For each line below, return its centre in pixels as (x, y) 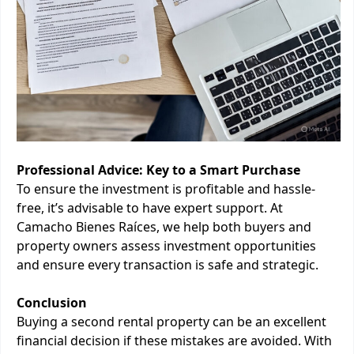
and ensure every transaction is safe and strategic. (168, 265)
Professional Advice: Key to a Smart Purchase (158, 170)
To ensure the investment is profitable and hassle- (166, 189)
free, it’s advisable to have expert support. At (150, 208)
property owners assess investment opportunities (166, 246)
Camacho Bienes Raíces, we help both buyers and (164, 227)
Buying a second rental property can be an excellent (171, 322)
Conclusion (52, 303)
